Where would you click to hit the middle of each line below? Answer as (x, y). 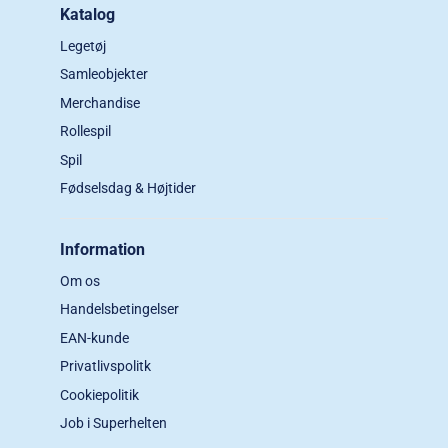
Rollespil (85, 131)
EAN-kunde (94, 337)
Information (102, 250)
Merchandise (100, 102)
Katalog (87, 15)
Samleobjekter (104, 74)
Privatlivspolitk (105, 366)
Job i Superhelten (113, 423)
